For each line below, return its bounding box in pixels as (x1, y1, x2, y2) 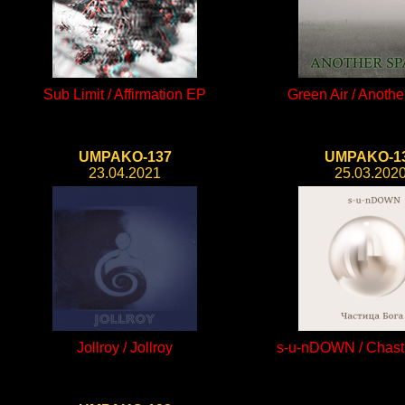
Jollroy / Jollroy (77, 340, 173, 355)
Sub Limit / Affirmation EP (43, 87, 206, 102)
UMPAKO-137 (78, 149, 172, 165)
